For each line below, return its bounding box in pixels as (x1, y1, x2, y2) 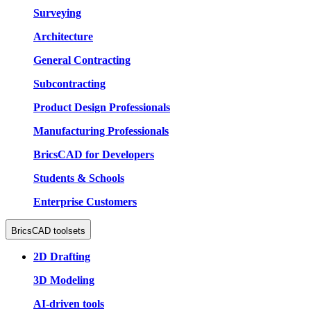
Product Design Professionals (33, 101, 170, 114)
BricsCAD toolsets (11, 226, 85, 237)
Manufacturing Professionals (33, 125, 169, 137)
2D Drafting (33, 251, 90, 263)
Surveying (33, 7, 81, 19)
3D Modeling (33, 274, 94, 287)
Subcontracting (33, 78, 106, 90)
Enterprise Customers (33, 196, 137, 208)
